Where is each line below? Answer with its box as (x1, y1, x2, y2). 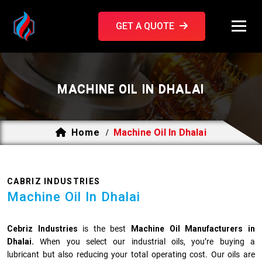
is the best (77, 224, 132, 233)
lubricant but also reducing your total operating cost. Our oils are (7, 250, 255, 259)
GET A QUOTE (115, 20, 177, 32)
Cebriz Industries (7, 224, 78, 233)
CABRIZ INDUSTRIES (7, 177, 101, 186)
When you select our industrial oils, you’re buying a (34, 237, 255, 246)
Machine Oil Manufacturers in (131, 224, 255, 233)
